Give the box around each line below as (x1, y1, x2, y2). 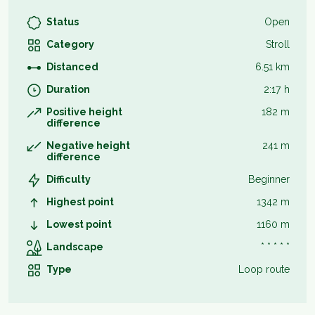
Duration (46, 83, 90, 95)
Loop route (238, 263, 290, 275)
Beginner (248, 173, 290, 185)
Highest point (46, 195, 114, 207)
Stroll (266, 38, 290, 50)
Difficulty (46, 173, 91, 185)
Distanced (46, 60, 98, 72)
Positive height (46, 105, 122, 117)
